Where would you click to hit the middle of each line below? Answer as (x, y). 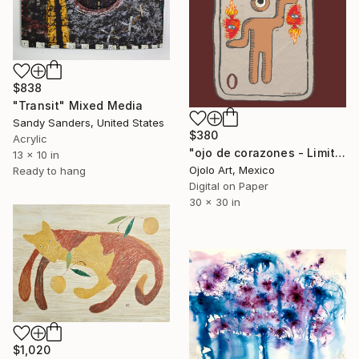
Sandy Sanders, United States (89, 122)
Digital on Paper (229, 186)
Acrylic (30, 138)
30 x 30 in (215, 202)
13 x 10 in (36, 154)
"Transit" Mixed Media (78, 105)
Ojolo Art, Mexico (232, 170)
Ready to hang (49, 170)
